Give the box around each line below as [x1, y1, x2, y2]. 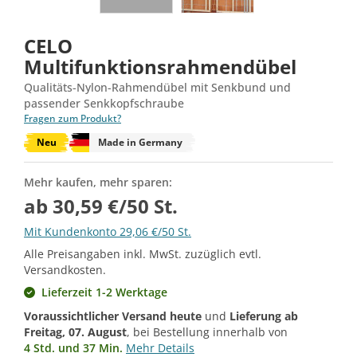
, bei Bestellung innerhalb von [127, 324, 288, 339]
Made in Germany [98, 135, 182, 149]
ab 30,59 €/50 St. [24, 192, 178, 219]
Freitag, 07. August [24, 324, 127, 339]
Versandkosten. [24, 261, 106, 277]
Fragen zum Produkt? [24, 111, 121, 125]
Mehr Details [126, 339, 194, 355]
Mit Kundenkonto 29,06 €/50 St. [24, 223, 191, 239]
